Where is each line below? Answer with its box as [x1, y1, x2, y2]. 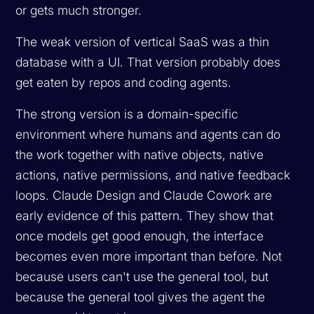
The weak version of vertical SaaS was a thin [15, 34, 270, 49]
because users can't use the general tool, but [15, 268, 269, 284]
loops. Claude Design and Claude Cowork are [15, 187, 273, 203]
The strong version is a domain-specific [15, 106, 239, 121]
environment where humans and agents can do [15, 126, 281, 142]
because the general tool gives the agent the [15, 289, 266, 304]
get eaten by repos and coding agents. [15, 74, 232, 90]
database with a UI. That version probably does [15, 54, 281, 69]
